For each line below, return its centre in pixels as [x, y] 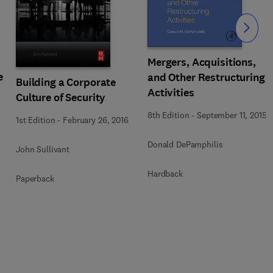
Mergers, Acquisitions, [202, 62]
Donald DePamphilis [185, 144]
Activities [171, 92]
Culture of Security [61, 97]
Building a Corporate [66, 82]
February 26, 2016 [96, 120]
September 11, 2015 [232, 115]
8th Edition [168, 115]
